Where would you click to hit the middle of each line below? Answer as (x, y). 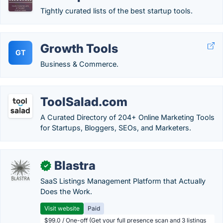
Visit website (62, 208)
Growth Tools (79, 49)
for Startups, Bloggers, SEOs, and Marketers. (116, 128)
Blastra (75, 166)
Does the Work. (66, 191)
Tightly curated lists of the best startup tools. (116, 11)
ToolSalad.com (84, 102)
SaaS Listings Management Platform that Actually (123, 181)
